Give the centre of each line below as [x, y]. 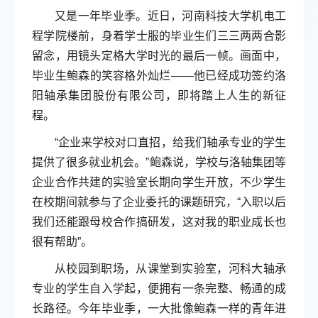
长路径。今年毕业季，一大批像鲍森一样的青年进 [159, 309]
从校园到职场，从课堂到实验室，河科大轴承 [170, 269]
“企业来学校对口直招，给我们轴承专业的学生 [170, 143]
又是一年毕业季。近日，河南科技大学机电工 [170, 16]
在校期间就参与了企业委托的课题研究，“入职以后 [159, 202]
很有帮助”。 [62, 242]
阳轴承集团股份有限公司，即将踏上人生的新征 [159, 96]
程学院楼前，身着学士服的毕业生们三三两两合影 [159, 36]
